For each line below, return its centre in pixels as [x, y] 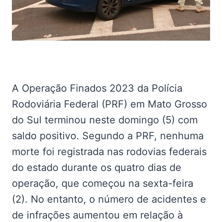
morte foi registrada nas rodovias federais [109, 151]
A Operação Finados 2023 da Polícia [97, 88]
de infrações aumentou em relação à [97, 215]
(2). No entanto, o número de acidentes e [109, 199]
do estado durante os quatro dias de [97, 167]
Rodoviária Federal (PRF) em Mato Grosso [110, 104]
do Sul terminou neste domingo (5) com [105, 120]
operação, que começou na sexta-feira [103, 183]
